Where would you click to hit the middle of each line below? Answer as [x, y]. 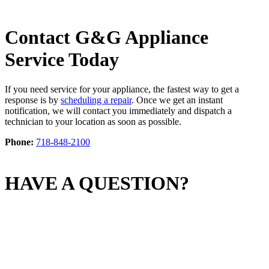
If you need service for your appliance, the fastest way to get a [122, 89]
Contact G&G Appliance [107, 38]
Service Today [62, 60]
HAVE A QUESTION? [97, 183]
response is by [33, 100]
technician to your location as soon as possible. [93, 121]
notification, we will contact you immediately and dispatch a [118, 110]
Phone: [19, 142]
